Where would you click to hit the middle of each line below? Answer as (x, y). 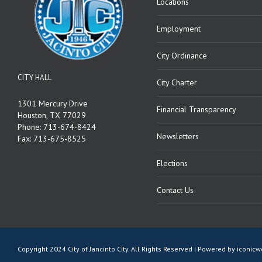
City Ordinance (182, 56)
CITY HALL (35, 78)
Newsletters (177, 137)
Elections (172, 163)
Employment (178, 29)
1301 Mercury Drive (53, 104)
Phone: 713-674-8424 (57, 127)
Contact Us (175, 190)
